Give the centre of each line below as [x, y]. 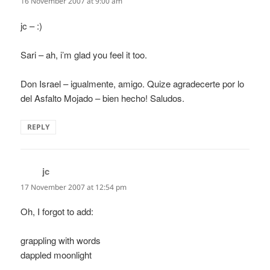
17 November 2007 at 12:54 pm [74, 187]
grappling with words [61, 240]
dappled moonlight [56, 254]
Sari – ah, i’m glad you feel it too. [84, 54]
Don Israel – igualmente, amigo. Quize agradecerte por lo [133, 83]
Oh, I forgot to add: [57, 211]
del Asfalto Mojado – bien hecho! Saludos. [103, 98]
